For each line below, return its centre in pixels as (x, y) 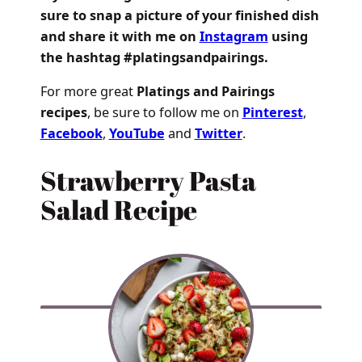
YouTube (137, 134)
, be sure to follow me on (164, 113)
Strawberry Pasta (148, 180)
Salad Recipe (118, 209)
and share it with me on (120, 37)
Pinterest (272, 113)
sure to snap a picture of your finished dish (179, 16)
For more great (88, 92)
